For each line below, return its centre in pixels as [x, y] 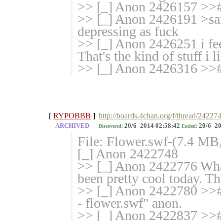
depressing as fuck [128, 32]
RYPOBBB [72, 116]
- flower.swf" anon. [130, 203]
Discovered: [111, 126]
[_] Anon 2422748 [128, 154]
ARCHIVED [72, 126]
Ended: [189, 126]
